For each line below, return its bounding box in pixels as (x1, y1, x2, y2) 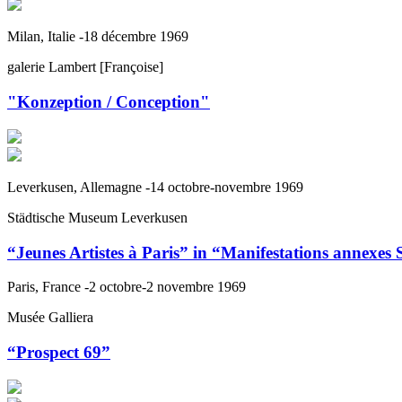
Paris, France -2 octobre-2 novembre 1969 (7, 279, 246, 295)
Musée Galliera (7, 310, 93, 326)
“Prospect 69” (7, 343, 110, 363)
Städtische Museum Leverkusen (7, 209, 188, 225)
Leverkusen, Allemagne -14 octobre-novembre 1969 (7, 179, 303, 195)
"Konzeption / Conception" (7, 92, 210, 112)
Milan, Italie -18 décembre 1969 (7, 29, 188, 45)
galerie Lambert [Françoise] (7, 59, 163, 75)
